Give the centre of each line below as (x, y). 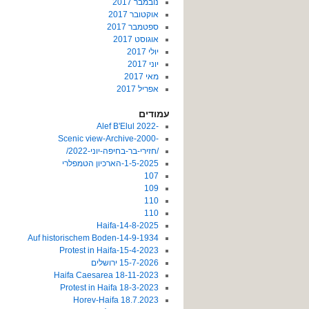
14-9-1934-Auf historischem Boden (139, 238)
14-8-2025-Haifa (139, 226)
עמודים (154, 114)
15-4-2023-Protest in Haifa (139, 251)
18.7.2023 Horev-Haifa (140, 300)
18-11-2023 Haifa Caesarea (137, 276)
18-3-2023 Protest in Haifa (139, 288)
